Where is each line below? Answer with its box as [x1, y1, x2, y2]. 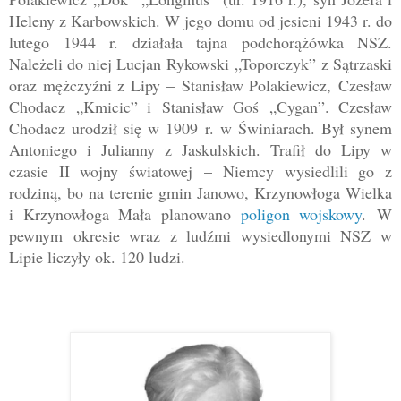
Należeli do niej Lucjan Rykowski [9, 53, 235, 75]
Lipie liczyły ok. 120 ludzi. [9, 246, 185, 269]
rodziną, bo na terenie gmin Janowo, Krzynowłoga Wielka [9, 182, 392, 204]
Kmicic [82, 96, 131, 118]
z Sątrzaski [315, 53, 393, 75]
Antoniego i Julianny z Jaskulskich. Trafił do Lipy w [9, 139, 392, 161]
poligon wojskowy [240, 203, 363, 226]
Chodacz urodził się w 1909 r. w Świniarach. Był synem [9, 117, 392, 140]
